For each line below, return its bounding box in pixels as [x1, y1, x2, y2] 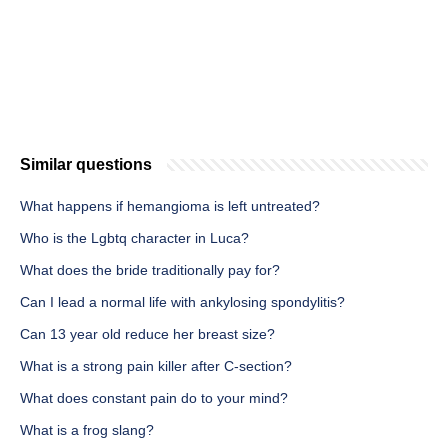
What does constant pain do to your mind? [20, 390, 288, 407]
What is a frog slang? [20, 422, 154, 439]
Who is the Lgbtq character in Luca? [20, 230, 249, 247]
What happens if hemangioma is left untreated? [20, 198, 320, 215]
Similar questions [20, 156, 152, 174]
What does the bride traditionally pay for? [20, 262, 280, 279]
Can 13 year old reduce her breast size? [20, 326, 275, 343]
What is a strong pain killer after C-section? [20, 358, 292, 375]
